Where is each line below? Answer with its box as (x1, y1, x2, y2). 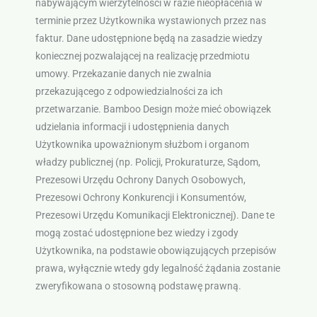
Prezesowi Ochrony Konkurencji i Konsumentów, (35, 191, 246, 203)
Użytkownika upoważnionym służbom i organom (35, 138, 249, 150)
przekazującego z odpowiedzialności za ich (35, 85, 223, 97)
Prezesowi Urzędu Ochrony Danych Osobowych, (35, 173, 246, 185)
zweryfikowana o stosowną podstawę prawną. (35, 279, 241, 292)
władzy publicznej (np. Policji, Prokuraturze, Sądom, (35, 156, 260, 168)
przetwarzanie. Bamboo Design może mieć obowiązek (35, 103, 271, 115)
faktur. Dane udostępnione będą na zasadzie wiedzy (35, 32, 263, 44)
